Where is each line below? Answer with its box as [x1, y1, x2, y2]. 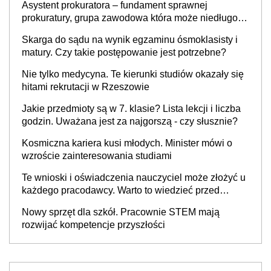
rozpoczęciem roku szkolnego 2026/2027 [22, 197, 198, 208]
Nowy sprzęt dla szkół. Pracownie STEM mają [22, 206, 220, 217]
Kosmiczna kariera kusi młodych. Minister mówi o [22, 137, 232, 148]
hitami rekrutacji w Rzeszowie [22, 81, 149, 92]
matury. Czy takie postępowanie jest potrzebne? [22, 47, 226, 57]
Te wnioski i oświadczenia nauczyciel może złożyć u [22, 172, 246, 183]
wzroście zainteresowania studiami [22, 150, 172, 161]
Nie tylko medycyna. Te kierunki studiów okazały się [22, 68, 244, 79]
